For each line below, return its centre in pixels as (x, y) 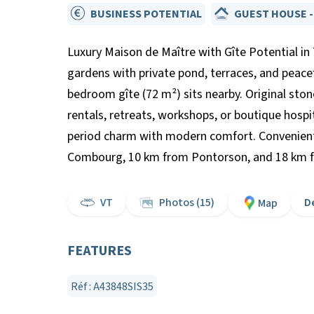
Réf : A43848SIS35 (112, 287)
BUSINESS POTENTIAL (146, 14)
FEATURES (100, 251)
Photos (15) (187, 203)
